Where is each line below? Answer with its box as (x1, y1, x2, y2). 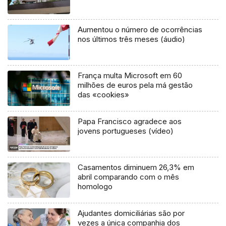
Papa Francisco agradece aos (78, 117, 182, 127)
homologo (78, 182, 113, 192)
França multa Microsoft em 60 (78, 71, 183, 81)
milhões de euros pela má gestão (78, 80, 193, 90)
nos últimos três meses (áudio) (78, 34, 186, 44)
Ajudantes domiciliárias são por (78, 208, 185, 218)
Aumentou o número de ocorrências (78, 25, 203, 35)
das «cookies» (78, 90, 130, 100)
